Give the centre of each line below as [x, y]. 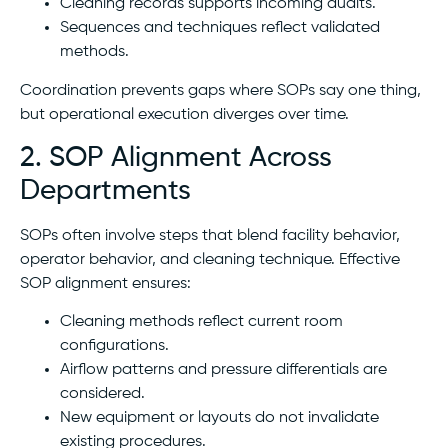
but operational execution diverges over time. [184, 115]
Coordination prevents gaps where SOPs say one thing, [220, 91]
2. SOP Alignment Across [176, 157]
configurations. [114, 346]
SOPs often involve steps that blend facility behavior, [210, 235]
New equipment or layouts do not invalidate [219, 418]
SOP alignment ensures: [105, 283]
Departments [105, 190]
